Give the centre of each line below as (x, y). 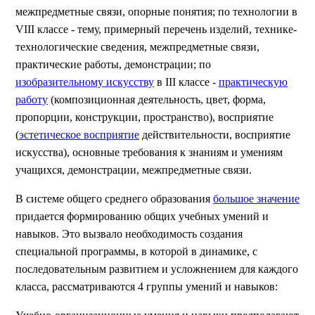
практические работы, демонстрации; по (113, 64)
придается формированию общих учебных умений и (142, 216)
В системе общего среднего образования (114, 199)
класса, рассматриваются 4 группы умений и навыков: (147, 287)
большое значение (256, 199)
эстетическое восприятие (79, 135)
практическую (253, 82)
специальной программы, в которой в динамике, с (136, 251)
